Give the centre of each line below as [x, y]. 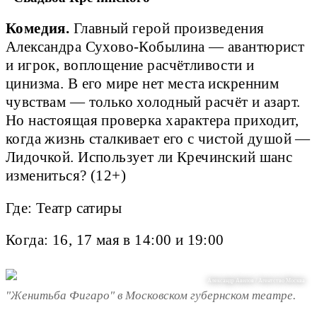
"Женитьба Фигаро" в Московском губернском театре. [151, 295]
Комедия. [38, 29]
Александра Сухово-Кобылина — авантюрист [155, 47]
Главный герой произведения [167, 29]
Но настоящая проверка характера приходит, [152, 121]
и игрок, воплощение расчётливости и [130, 65]
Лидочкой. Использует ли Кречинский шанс [149, 157]
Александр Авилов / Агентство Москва [257, 281]
